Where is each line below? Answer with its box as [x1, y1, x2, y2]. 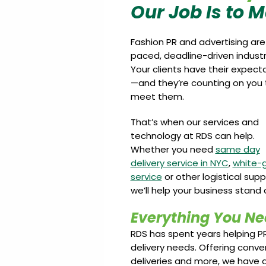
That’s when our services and [130, 116, 259, 128]
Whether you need [130, 143, 216, 156]
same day [215, 143, 260, 156]
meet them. [130, 90, 184, 103]
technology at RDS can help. [130, 129, 255, 142]
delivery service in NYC [130, 157, 229, 169]
